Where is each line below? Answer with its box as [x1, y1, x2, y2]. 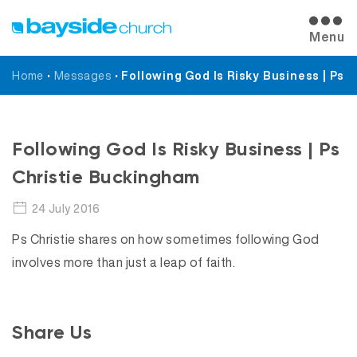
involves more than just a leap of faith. [12, 253, 235, 272]
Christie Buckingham [12, 165, 200, 188]
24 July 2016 [32, 200, 100, 217]
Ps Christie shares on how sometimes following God [12, 229, 320, 249]
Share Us [12, 320, 92, 343]
